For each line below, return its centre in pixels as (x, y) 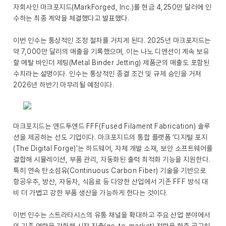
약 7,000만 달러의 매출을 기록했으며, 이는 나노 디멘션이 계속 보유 (111, 51)
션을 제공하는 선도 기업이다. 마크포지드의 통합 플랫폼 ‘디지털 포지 (110, 137)
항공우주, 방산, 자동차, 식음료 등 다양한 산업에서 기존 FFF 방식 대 (111, 182)
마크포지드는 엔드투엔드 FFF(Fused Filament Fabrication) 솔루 (112, 126)
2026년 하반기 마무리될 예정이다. (64, 85)
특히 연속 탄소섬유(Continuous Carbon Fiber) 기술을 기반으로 (109, 171)
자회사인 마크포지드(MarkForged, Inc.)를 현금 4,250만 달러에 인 (112, 7)
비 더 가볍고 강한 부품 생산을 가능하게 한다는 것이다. (91, 193)
